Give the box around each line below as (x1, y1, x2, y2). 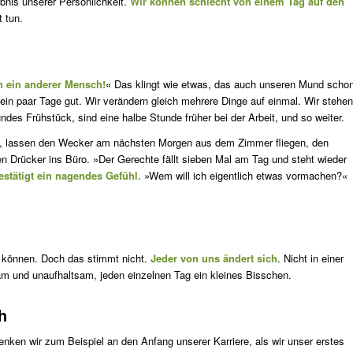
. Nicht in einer (277, 251, 344, 266)
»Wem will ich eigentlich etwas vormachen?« (141, 168, 347, 184)
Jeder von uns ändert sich (150, 251, 277, 266)
